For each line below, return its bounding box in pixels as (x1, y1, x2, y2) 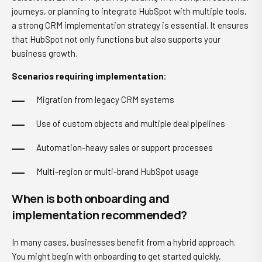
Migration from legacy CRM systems (36, 94, 174, 105)
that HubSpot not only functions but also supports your (12, 34, 220, 45)
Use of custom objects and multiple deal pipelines (36, 118, 225, 129)
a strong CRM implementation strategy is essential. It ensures (12, 20, 249, 31)
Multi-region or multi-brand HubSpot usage (36, 166, 199, 177)
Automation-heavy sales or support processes (36, 142, 213, 153)
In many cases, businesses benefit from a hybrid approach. (12, 237, 236, 248)
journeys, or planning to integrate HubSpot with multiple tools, (12, 6, 247, 17)
